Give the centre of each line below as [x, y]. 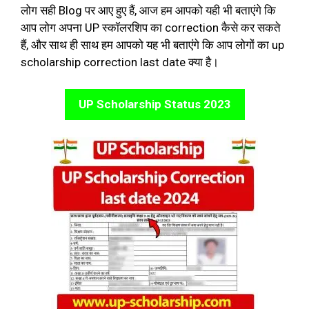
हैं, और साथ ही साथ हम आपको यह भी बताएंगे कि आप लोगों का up [152, 45]
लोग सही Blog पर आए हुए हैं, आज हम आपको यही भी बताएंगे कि [148, 10]
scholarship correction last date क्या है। [120, 62]
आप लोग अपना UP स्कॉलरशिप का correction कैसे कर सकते [151, 28]
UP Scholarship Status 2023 [154, 104]
